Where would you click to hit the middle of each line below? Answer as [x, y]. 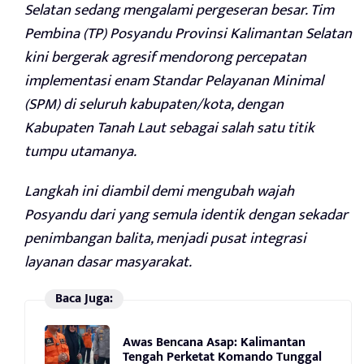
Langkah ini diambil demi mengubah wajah [159, 191]
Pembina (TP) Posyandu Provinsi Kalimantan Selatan [188, 33]
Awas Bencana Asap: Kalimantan [214, 343]
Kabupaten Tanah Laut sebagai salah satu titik [169, 128]
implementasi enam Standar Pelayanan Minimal [174, 80]
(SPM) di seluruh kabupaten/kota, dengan [154, 104]
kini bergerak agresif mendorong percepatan [165, 57]
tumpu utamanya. [80, 151]
